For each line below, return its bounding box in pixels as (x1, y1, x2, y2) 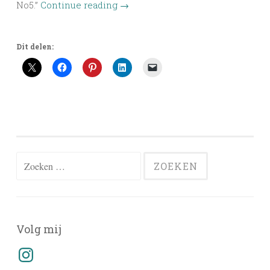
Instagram (16, 243, 61, 256)
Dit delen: (16, 42, 54, 52)
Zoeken (16, 154, 49, 167)
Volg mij (16, 222, 61, 237)
